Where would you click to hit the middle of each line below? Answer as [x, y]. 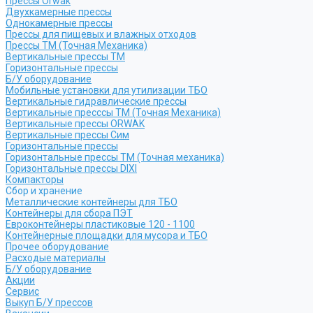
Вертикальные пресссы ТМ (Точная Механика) [113, 112]
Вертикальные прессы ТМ [65, 57]
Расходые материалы [56, 258]
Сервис [22, 291]
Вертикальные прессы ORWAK [75, 124]
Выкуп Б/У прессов [49, 303]
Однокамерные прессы [59, 23]
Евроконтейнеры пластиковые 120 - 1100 [100, 224]
